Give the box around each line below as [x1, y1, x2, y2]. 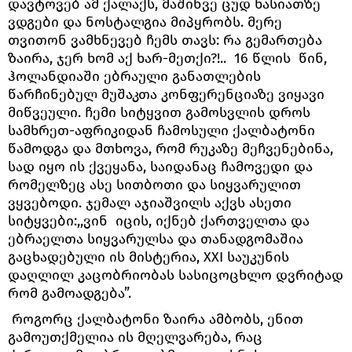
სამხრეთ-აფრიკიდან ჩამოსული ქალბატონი [8, 121, 315, 139]
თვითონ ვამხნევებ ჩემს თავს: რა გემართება [8, 31, 322, 49]
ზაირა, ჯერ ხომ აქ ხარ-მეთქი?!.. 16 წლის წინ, [8, 49, 327, 67]
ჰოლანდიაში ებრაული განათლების [8, 67, 261, 85]
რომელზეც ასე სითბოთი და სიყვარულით [8, 175, 301, 193]
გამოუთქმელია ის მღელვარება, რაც [8, 328, 262, 346]
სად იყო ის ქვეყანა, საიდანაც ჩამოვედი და [8, 157, 313, 175]
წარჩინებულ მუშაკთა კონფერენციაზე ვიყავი [8, 85, 324, 103]
